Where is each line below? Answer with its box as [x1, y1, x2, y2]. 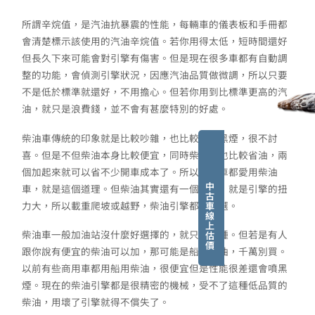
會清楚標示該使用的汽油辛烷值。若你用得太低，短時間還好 [22, 33, 288, 48]
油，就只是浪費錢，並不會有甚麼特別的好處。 [22, 101, 229, 115]
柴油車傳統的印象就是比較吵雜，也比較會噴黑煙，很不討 [22, 130, 278, 145]
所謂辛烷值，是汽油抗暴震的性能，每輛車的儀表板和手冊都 [22, 16, 288, 31]
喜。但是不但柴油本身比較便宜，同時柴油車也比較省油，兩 [22, 147, 288, 162]
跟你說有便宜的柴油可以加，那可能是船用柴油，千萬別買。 [22, 244, 288, 259]
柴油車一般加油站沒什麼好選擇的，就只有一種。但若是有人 [22, 227, 288, 242]
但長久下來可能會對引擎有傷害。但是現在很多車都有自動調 [22, 50, 288, 65]
